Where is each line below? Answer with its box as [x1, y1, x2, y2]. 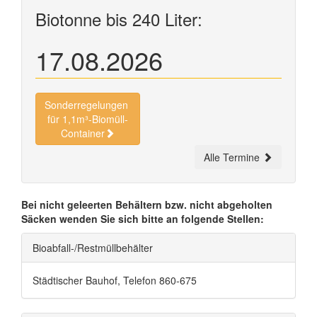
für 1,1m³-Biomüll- [47, 112, 128, 126]
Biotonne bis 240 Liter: [35, 6, 202, 31]
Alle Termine [204, 150, 263, 164]
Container [61, 126, 105, 140]
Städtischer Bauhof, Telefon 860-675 [33, 273, 197, 287]
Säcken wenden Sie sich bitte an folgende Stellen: [21, 212, 264, 226]
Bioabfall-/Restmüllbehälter [33, 241, 153, 255]
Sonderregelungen [45, 98, 131, 112]
